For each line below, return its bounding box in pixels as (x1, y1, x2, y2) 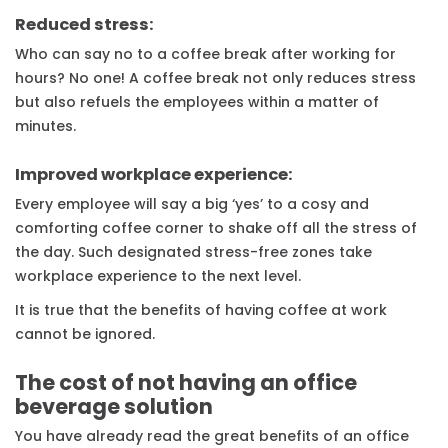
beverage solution (15, 392, 213, 422)
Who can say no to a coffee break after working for (15, 44, 396, 65)
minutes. (15, 116, 76, 137)
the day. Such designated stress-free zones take (15, 242, 372, 263)
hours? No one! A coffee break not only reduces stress (15, 68, 416, 89)
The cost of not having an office (15, 368, 357, 398)
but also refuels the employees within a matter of (15, 92, 379, 113)
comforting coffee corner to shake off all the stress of (15, 218, 417, 239)
